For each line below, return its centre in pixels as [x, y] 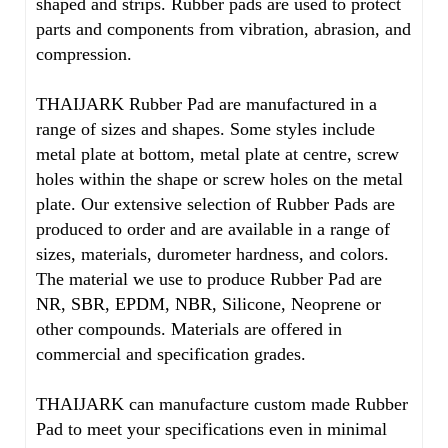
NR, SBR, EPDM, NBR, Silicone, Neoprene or [208, 304]
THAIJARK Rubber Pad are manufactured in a [206, 104]
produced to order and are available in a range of [213, 229]
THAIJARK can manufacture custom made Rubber [222, 404]
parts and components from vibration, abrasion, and [223, 29]
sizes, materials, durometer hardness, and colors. [212, 254]
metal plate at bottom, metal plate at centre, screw [217, 154]
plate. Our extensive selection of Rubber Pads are [215, 204]
